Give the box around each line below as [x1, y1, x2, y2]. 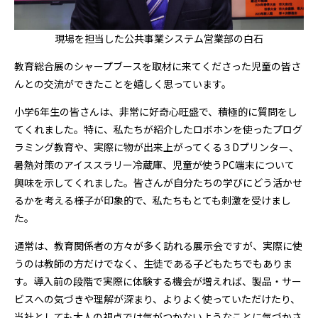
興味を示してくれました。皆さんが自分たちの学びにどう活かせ [14, 175, 302, 190]
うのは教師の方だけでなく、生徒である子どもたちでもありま [14, 256, 292, 270]
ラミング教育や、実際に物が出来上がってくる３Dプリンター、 [14, 140, 299, 154]
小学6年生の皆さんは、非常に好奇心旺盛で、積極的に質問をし [14, 104, 297, 119]
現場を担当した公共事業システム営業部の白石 [55, 31, 263, 45]
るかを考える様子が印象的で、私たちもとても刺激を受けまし [14, 193, 291, 207]
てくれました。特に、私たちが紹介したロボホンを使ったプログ [14, 122, 302, 136]
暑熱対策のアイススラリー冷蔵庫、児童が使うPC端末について [14, 158, 295, 172]
